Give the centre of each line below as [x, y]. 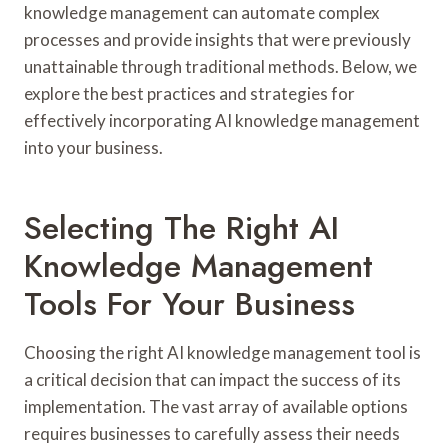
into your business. [93, 147]
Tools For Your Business [189, 303]
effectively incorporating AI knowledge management [222, 120]
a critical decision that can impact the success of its [212, 379]
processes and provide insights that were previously [217, 39]
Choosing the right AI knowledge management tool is [222, 352]
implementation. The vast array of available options [216, 406]
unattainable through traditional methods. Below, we [220, 66]
